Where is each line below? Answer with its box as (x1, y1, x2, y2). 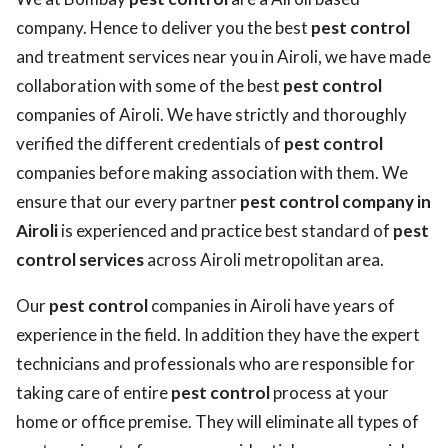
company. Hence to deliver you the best (16, 17, 311, 38)
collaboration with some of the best (16, 75, 283, 96)
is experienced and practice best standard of (58, 220, 393, 241)
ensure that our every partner (16, 191, 240, 212)
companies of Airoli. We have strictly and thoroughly (16, 104, 407, 125)
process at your (270, 382, 389, 403)
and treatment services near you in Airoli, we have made (16, 46, 431, 67)
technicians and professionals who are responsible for (16, 353, 415, 374)
